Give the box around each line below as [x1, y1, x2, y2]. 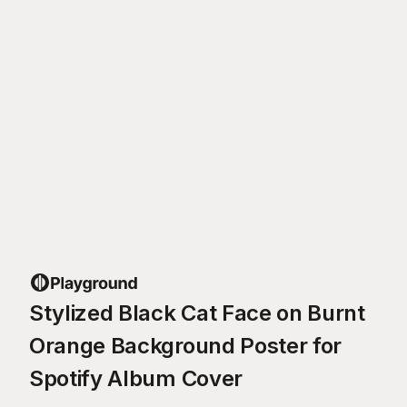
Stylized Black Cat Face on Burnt [29, 299, 365, 326]
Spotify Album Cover [29, 364, 243, 392]
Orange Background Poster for [29, 332, 342, 359]
